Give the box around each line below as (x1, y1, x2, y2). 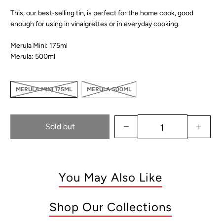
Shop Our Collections (49, 199, 172, 214)
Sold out (45, 122, 75, 132)
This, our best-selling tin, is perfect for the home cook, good (10, 8, 194, 17)
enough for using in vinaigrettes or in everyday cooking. (10, 19, 180, 28)
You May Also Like (59, 170, 162, 184)
